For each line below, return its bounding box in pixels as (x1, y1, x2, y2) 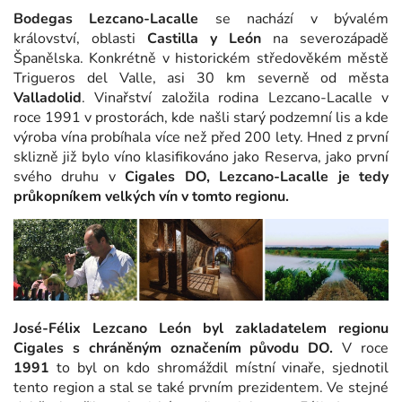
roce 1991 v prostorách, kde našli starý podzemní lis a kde (13, 107, 389, 127)
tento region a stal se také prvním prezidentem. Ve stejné (13, 378, 389, 398)
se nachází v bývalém (198, 8, 389, 29)
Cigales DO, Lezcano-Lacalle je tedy (125, 166, 389, 187)
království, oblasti (13, 28, 147, 48)
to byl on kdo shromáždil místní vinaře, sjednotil (49, 358, 389, 379)
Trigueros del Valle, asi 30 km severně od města (13, 67, 389, 88)
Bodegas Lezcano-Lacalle (13, 8, 199, 29)
